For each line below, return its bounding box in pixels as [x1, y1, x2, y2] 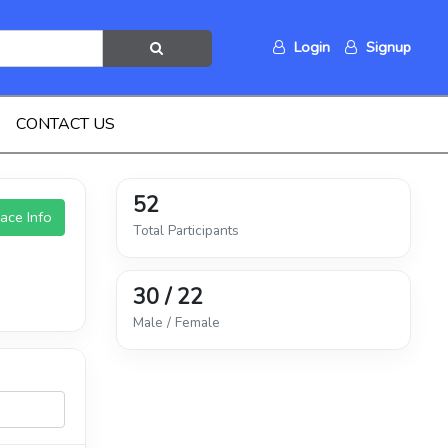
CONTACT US [15, 113, 115, 135]
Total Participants [133, 221, 239, 240]
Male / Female [133, 313, 220, 332]
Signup [362, 37, 411, 57]
